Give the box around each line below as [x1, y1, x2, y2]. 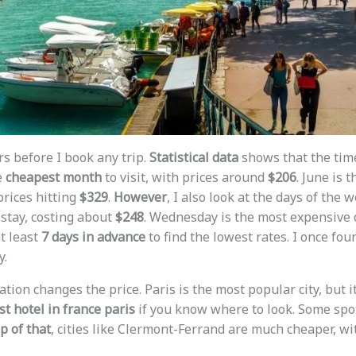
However [113, 188, 167, 207]
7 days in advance [41, 228, 145, 246]
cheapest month [5, 168, 102, 187]
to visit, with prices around [101, 168, 268, 187]
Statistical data [149, 149, 238, 167]
